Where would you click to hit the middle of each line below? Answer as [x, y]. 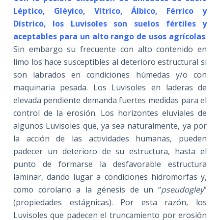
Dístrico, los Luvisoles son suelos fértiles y [110, 24]
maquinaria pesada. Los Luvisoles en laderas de [110, 88]
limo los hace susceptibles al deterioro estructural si [110, 62]
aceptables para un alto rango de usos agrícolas [109, 37]
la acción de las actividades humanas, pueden [110, 139]
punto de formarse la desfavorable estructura [110, 164]
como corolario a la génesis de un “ [87, 190]
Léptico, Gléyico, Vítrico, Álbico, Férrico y [110, 11]
